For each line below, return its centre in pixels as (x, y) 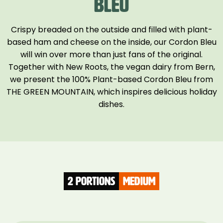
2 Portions (91, 181)
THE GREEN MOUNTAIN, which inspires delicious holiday (111, 92)
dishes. (111, 104)
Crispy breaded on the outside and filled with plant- (111, 29)
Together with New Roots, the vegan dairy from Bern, (111, 67)
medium (139, 181)
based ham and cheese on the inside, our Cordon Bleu (111, 42)
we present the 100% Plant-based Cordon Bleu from (111, 79)
